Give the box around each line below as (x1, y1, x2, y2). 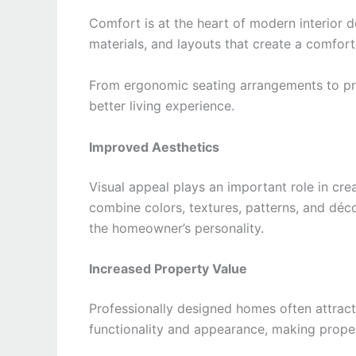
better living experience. (89, 98, 234, 114)
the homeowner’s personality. (89, 219, 264, 236)
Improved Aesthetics (89, 138, 219, 155)
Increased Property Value (89, 261, 247, 277)
